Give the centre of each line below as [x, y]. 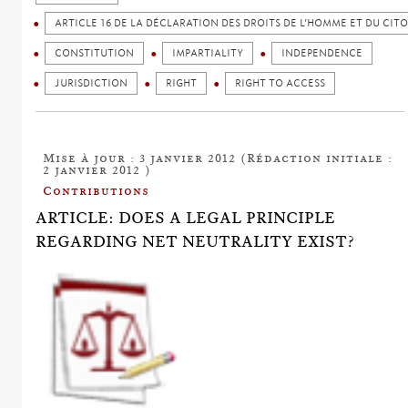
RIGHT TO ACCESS [280, 83]
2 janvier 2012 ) [97, 169]
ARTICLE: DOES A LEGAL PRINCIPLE [186, 217]
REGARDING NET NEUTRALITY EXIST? [195, 241]
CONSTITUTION [95, 53]
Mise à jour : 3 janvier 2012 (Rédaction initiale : [218, 157]
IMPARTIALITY [208, 53]
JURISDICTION [92, 83]
